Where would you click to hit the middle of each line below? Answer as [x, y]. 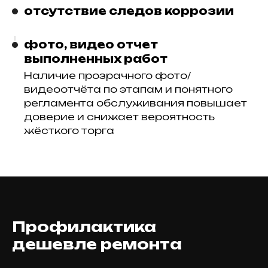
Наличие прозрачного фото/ [107, 75]
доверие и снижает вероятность [119, 117]
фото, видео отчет [91, 44]
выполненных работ [96, 59]
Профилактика [84, 227]
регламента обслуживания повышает [135, 103]
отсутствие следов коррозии [129, 11]
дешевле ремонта [97, 244]
